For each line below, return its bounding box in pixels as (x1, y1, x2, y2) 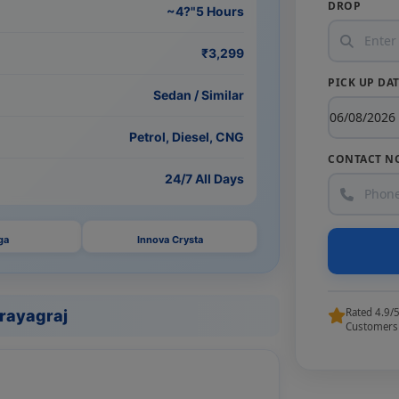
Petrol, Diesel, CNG (129, 129, 244, 145)
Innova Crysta (136, 232, 203, 246)
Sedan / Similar (153, 87, 244, 103)
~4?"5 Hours (167, 4, 244, 20)
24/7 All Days (165, 171, 244, 187)
